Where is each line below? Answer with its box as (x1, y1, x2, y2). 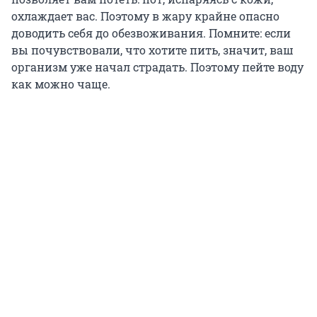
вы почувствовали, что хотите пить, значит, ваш (11, 42, 294, 58)
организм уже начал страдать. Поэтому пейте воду (11, 59, 304, 75)
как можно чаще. (11, 76, 110, 92)
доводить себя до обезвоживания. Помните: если (11, 25, 291, 41)
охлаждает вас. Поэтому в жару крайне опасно (11, 8, 279, 24)
